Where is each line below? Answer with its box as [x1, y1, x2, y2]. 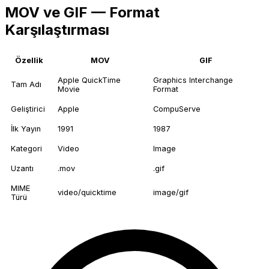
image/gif [153, 188, 189, 198]
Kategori [11, 144, 42, 154]
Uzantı [11, 164, 34, 174]
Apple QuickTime [58, 76, 121, 85]
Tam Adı [11, 80, 41, 89]
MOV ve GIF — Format [5, 3, 160, 21]
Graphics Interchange [153, 76, 233, 85]
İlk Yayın [11, 124, 41, 134]
